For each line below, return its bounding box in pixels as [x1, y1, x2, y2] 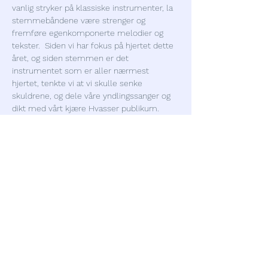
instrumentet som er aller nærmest [12, 66, 151, 75]
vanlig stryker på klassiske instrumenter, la [12, 3, 175, 13]
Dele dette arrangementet [12, 193, 154, 208]
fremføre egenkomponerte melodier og [12, 28, 166, 38]
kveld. [12, 129, 34, 138]
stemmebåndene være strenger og [12, 16, 148, 25]
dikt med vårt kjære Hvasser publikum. [12, 103, 162, 113]
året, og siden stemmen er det [12, 53, 131, 63]
